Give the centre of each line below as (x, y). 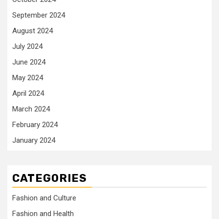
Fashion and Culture (44, 198)
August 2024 (33, 31)
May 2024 (28, 78)
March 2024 (31, 109)
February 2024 (35, 125)
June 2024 (29, 62)
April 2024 (28, 93)
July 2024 (27, 46)
